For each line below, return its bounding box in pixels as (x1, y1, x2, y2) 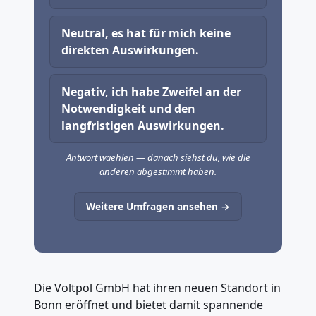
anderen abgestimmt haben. (99, 165, 217, 178)
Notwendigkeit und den (61, 101, 196, 117)
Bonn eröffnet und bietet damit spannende (34, 297, 263, 313)
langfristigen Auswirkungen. (61, 118, 225, 134)
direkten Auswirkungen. (61, 42, 200, 59)
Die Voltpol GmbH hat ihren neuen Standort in (34, 280, 281, 296)
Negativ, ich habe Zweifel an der (61, 84, 242, 100)
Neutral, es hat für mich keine (61, 25, 231, 42)
